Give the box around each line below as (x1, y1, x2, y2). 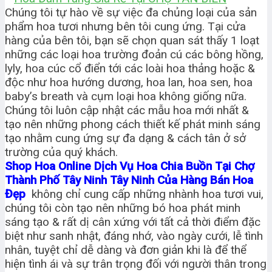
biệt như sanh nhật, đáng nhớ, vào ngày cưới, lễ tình (5, 229, 263, 243)
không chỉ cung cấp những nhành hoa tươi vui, (32, 187, 263, 202)
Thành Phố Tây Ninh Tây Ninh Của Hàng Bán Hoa (5, 173, 253, 188)
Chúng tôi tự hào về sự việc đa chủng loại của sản (5, 5, 257, 20)
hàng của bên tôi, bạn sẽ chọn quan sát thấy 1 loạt (5, 33, 259, 48)
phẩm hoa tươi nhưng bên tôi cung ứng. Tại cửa (5, 19, 246, 34)
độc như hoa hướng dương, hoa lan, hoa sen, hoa (5, 75, 253, 90)
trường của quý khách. (5, 145, 118, 160)
